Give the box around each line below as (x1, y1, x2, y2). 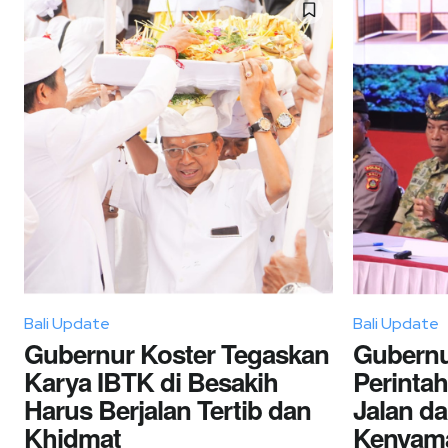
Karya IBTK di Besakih (24, 362, 278, 400)
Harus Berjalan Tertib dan (24, 390, 311, 428)
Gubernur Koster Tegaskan (24, 334, 329, 372)
